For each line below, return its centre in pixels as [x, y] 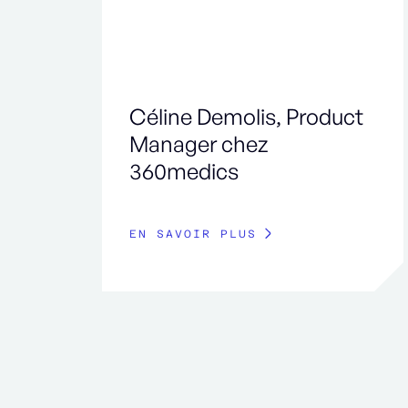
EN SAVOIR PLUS [193, 235]
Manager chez [199, 144]
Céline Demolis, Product [246, 117]
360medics [184, 172]
